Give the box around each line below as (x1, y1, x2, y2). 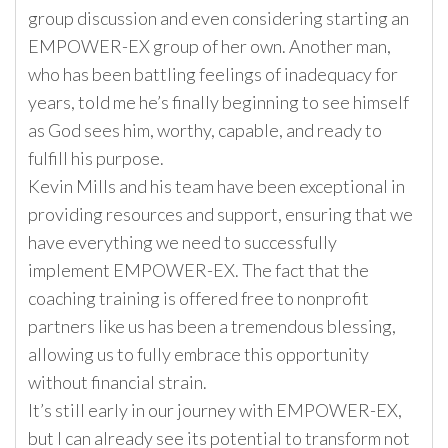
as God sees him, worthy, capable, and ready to (28, 119, 382, 142)
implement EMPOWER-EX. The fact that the (28, 259, 369, 282)
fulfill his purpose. (28, 147, 164, 170)
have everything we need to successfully (28, 231, 337, 254)
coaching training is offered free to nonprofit (28, 287, 369, 310)
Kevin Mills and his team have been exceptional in (28, 175, 405, 198)
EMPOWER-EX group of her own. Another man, (28, 35, 391, 58)
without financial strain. (28, 371, 207, 394)
